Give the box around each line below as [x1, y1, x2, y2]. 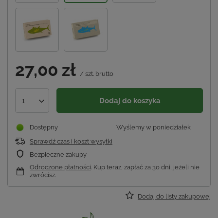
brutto [94, 70, 113, 78]
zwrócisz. [30, 171, 56, 179]
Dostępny [30, 124, 58, 131]
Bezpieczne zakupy [30, 151, 87, 159]
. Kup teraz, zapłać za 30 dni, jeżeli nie [91, 163, 200, 171]
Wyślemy [116, 124, 145, 131]
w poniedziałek [145, 124, 191, 131]
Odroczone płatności [30, 163, 91, 171]
